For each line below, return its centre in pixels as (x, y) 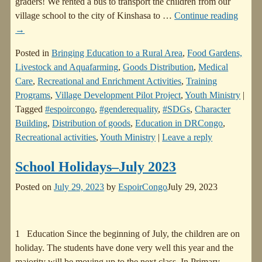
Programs (33, 95)
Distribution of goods (92, 123)
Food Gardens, (215, 53)
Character (213, 109)
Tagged (29, 109)
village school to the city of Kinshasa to (89, 16)
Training (202, 81)
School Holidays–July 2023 (96, 167)
